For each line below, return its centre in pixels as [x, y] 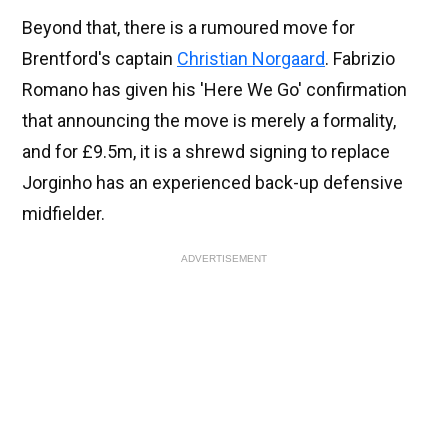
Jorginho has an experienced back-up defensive [212, 183]
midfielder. [63, 214]
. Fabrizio [360, 59]
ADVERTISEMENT [224, 259]
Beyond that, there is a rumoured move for [188, 28]
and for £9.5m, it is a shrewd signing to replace [206, 152]
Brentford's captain [99, 59]
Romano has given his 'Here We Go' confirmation [214, 90]
